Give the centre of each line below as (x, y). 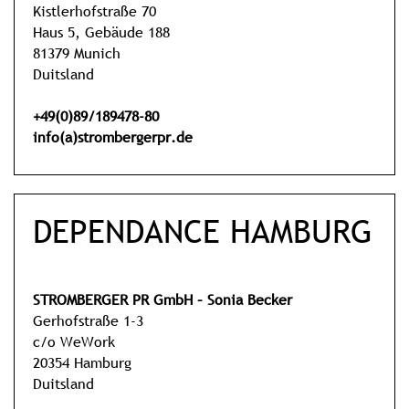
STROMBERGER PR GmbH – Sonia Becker (163, 299)
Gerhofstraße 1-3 (88, 320)
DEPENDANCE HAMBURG (203, 231)
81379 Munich (77, 52)
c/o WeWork (74, 341)
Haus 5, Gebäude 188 (101, 31)
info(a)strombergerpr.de (113, 136)
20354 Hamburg (82, 362)
